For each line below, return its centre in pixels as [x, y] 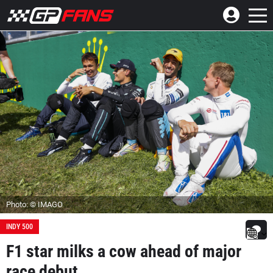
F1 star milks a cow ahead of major [124, 251]
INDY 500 [19, 226]
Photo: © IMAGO [34, 204]
